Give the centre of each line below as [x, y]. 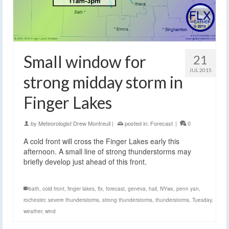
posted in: [137, 123]
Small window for [85, 62]
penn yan [188, 189]
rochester [34, 200]
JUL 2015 [200, 70]
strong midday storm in [103, 82]
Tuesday [202, 200]
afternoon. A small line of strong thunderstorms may [107, 152]
